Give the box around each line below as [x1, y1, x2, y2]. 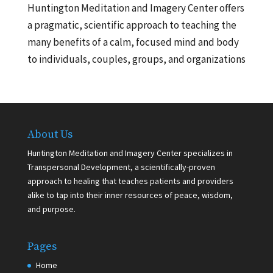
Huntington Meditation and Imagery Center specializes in [27, 147, 233, 158]
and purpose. [27, 203, 76, 214]
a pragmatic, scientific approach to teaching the [27, 18, 236, 32]
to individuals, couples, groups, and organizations [27, 52, 246, 66]
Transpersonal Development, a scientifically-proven [27, 161, 215, 172]
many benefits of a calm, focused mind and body [27, 35, 239, 49]
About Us [27, 127, 73, 141]
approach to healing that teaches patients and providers [27, 175, 233, 186]
